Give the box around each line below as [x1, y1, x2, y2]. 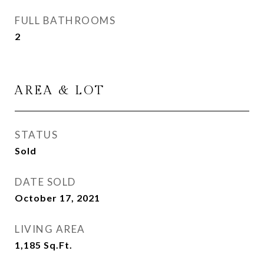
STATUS [15, 128, 58, 141]
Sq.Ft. [44, 239, 72, 250]
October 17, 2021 [15, 192, 100, 203]
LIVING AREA [15, 223, 85, 235]
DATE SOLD [15, 176, 76, 188]
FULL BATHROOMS [15, 14, 115, 27]
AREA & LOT [15, 83, 105, 98]
